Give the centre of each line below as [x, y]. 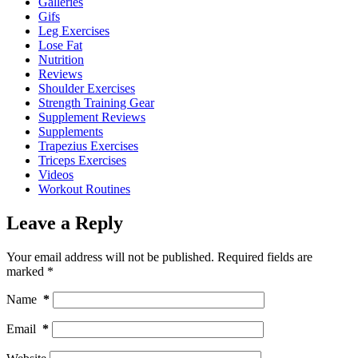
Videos [56, 175]
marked [27, 272]
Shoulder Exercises [87, 89]
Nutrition [61, 60]
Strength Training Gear [96, 103]
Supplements [71, 132]
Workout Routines [84, 189]
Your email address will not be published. [110, 257]
